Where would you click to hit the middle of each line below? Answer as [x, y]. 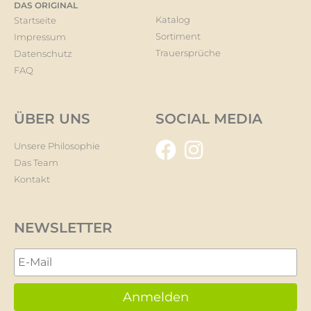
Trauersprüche [188, 52]
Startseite [35, 20]
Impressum [40, 36]
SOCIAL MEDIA [209, 118]
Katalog [173, 19]
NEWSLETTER [63, 227]
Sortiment [178, 36]
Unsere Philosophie [57, 145]
